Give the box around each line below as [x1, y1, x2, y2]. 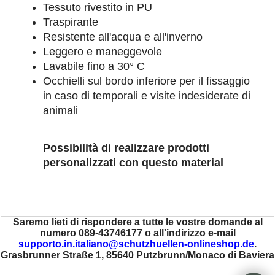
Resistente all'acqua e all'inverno [43, 30, 203, 43]
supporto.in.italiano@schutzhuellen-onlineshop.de [18, 239, 254, 249]
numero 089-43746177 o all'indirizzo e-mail [39, 228, 236, 238]
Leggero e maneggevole [43, 45, 162, 58]
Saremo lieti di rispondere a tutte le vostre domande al [12, 217, 263, 227]
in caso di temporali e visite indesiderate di [43, 89, 250, 102]
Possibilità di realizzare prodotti [43, 142, 209, 155]
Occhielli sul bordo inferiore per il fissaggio [43, 74, 250, 87]
